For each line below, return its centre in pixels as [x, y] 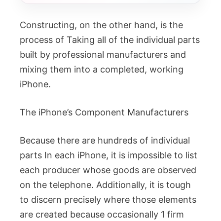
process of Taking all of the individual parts [110, 40]
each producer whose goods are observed [108, 170]
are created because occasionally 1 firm [102, 214]
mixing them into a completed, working [102, 69]
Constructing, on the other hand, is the [101, 25]
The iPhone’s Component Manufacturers [104, 112]
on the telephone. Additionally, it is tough [105, 185]
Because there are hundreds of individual [105, 140]
